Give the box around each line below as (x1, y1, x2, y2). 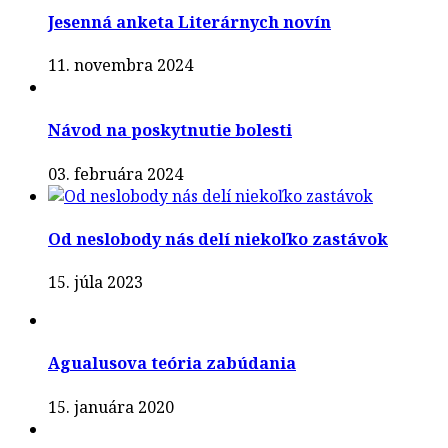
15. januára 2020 (48, 395, 174, 418)
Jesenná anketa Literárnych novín (48, 10, 331, 33)
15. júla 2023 (48, 271, 143, 294)
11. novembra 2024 (48, 54, 193, 77)
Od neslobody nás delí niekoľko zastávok (48, 227, 388, 250)
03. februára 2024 (48, 162, 183, 185)
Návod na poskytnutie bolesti (48, 119, 292, 142)
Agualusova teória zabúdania (48, 352, 296, 375)
